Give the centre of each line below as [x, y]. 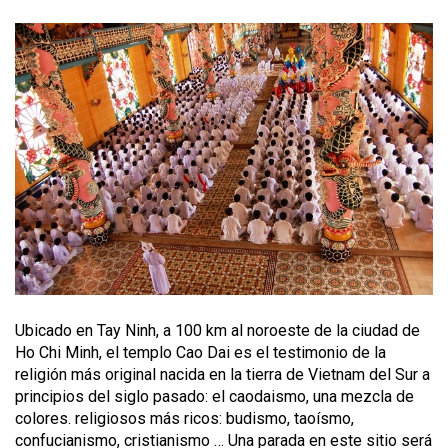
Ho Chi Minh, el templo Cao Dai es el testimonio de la [200, 352]
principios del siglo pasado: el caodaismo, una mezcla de [214, 396]
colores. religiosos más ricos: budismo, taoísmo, [184, 418]
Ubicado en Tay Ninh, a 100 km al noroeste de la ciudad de [217, 330]
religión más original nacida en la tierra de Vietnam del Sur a [222, 374]
